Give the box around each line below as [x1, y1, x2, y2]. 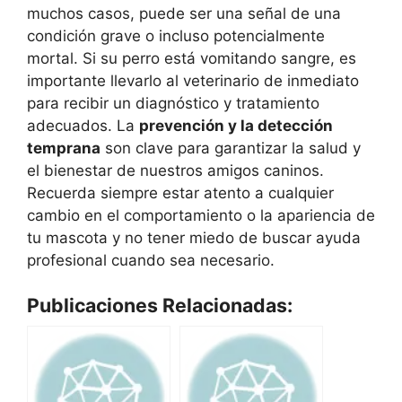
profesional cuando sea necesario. [27, 250, 275, 269]
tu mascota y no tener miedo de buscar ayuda [27, 228, 361, 247]
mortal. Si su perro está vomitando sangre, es [27, 48, 356, 67]
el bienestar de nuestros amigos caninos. [27, 161, 324, 179]
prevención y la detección [139, 116, 333, 135]
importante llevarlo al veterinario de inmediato [27, 71, 359, 90]
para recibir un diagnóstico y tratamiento [27, 93, 319, 112]
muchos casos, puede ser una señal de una [27, 4, 341, 22]
